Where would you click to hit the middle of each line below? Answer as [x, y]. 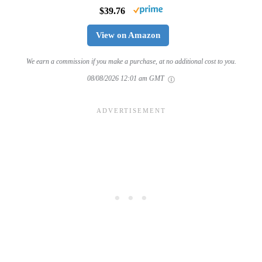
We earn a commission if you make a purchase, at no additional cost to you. [131, 62]
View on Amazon [128, 35]
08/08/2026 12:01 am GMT [127, 79]
